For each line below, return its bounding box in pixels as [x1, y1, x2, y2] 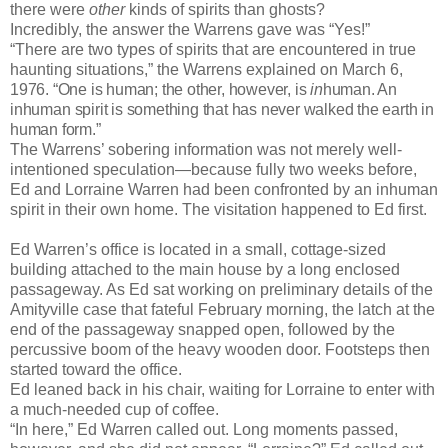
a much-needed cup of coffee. [10, 401, 219, 419]
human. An [322, 81, 398, 99]
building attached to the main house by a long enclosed [10, 261, 400, 279]
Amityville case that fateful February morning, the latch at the [10, 301, 435, 319]
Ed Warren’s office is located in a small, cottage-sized [10, 241, 386, 259]
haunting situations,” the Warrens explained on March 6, [10, 61, 403, 79]
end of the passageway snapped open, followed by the [10, 321, 395, 339]
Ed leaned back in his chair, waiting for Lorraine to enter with [10, 381, 435, 399]
